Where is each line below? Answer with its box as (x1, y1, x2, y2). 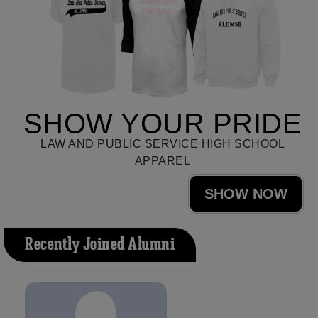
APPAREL (134, 154, 191, 167)
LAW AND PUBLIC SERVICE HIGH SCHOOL (40, 137, 285, 150)
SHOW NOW (204, 185, 287, 202)
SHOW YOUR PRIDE (23, 107, 302, 139)
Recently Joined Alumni (25, 233, 175, 256)
